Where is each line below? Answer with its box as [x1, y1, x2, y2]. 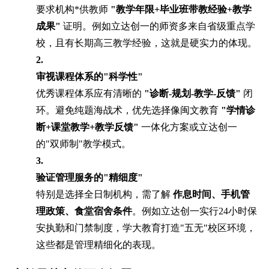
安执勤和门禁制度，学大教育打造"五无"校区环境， [36, 222, 256, 233]
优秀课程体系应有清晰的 [36, 88, 144, 98]
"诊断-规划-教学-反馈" [144, 88, 241, 98]
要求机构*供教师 [36, 4, 110, 14]
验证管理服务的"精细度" [36, 172, 143, 183]
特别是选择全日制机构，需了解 [36, 189, 173, 199]
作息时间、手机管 [173, 189, 250, 199]
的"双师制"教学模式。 [36, 138, 131, 149]
